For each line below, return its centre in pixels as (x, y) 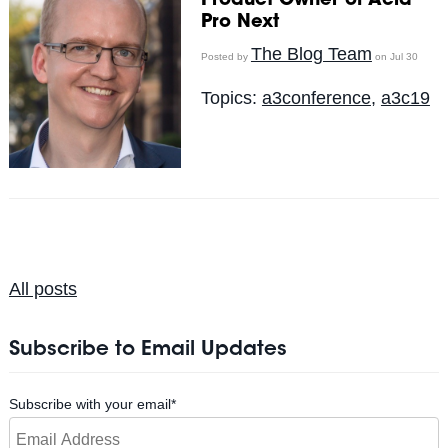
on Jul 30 (394, 56)
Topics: (231, 97)
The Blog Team (311, 53)
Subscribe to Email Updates (147, 349)
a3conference (316, 97)
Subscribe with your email (89, 403)
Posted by (225, 56)
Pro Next (239, 22)
